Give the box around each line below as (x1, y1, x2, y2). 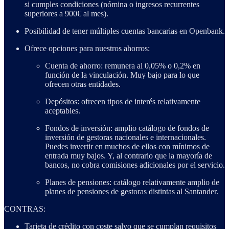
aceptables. (45, 106, 80, 115)
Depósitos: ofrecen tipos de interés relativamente (45, 97, 200, 106)
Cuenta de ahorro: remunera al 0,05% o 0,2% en (45, 61, 200, 70)
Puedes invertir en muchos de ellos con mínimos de (45, 142, 210, 151)
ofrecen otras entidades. (45, 79, 121, 88)
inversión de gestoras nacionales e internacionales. (45, 132, 206, 142)
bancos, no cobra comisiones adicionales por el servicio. (45, 160, 225, 169)
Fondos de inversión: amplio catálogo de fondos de (45, 123, 209, 132)
